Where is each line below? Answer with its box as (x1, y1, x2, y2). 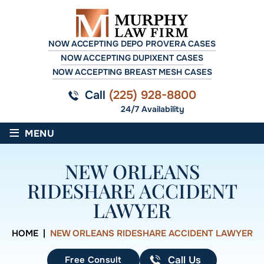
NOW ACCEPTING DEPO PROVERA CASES (48, 38, 216, 49)
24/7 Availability (120, 104, 184, 115)
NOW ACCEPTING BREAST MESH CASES (52, 67, 212, 78)
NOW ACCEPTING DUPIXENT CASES (60, 52, 204, 64)
